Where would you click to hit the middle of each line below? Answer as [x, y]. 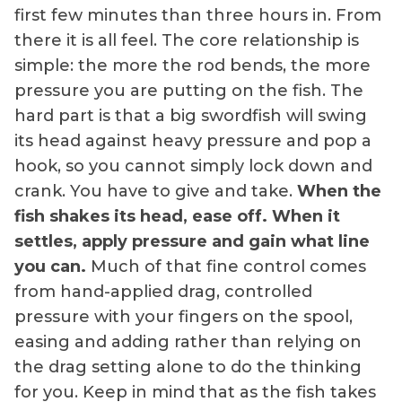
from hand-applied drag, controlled [163, 292]
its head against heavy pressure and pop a [193, 141]
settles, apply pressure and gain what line [192, 242]
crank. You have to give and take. [156, 192]
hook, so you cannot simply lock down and [193, 166]
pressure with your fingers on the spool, [184, 317]
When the [339, 192]
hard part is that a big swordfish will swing [191, 116]
